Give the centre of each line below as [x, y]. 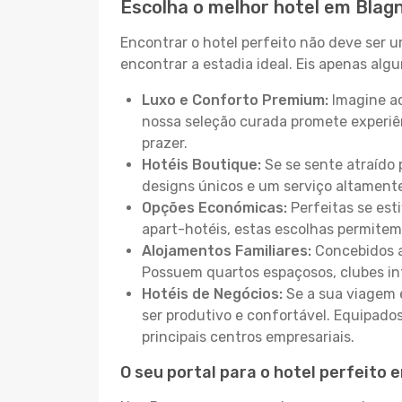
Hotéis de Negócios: [212, 294]
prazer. [165, 143]
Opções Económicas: [214, 208]
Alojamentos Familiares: [227, 251]
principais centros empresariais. [248, 337]
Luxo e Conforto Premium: [235, 100]
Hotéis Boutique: [201, 165]
